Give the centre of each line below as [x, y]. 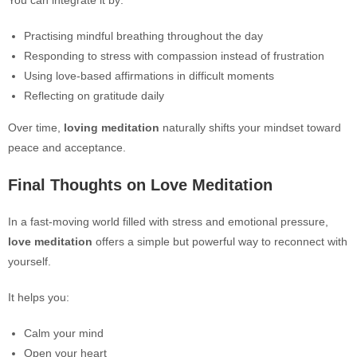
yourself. [29, 261]
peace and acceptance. [67, 147]
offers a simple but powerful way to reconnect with [220, 241]
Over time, [36, 127]
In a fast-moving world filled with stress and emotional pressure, [168, 222]
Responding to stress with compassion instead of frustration [174, 56]
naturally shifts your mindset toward [250, 127]
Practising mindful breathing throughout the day [143, 36]
